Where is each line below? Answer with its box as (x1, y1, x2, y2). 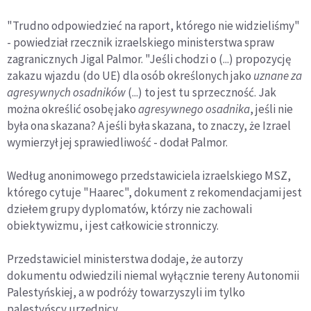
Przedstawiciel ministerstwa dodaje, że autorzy (7, 251, 243, 267)
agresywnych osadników (7, 84, 126, 100)
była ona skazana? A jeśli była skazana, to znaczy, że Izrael (7, 117, 291, 133)
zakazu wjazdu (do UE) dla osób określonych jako (7, 67, 253, 83)
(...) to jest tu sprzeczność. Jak (126, 84, 276, 100)
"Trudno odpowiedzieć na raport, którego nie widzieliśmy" (7, 17, 300, 33)
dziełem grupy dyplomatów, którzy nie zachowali (7, 201, 252, 217)
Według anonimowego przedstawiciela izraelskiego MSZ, (7, 167, 291, 183)
